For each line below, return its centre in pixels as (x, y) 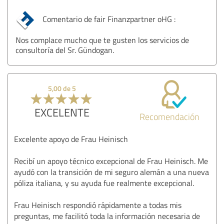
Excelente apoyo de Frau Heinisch (71, 139)
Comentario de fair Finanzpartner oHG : (108, 19)
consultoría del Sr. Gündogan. (65, 50)
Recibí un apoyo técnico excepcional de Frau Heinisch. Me (111, 161)
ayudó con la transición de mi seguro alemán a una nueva (111, 172)
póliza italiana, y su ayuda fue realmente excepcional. (104, 183)
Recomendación (170, 116)
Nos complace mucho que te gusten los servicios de (102, 40)
